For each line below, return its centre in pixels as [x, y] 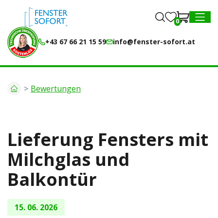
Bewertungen [56, 88]
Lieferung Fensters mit [108, 139]
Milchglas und [68, 159]
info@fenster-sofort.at [154, 42]
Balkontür [52, 179]
